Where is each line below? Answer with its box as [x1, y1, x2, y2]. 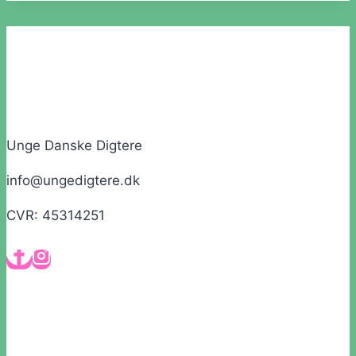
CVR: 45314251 [6, 207, 105, 223]
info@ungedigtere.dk [6, 172, 140, 188]
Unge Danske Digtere [6, 137, 142, 153]
